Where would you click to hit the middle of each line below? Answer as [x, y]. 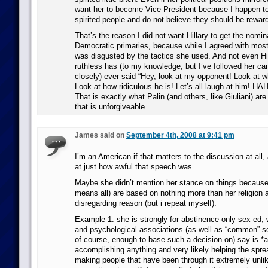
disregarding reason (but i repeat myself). [145, 203]
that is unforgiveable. [111, 107]
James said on [100, 135]
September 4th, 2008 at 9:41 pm [180, 135]
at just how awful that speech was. [134, 167]
